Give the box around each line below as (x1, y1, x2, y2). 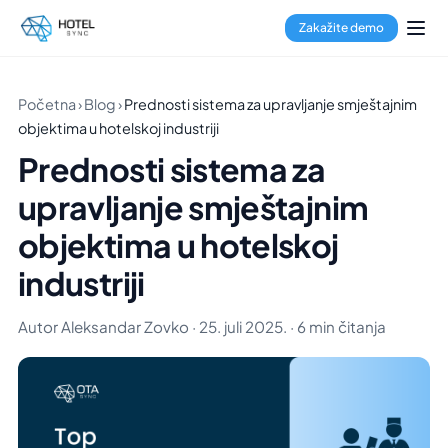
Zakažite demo (299, 20, 384, 35)
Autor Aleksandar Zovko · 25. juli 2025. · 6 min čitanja (18, 316, 386, 336)
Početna (18, 95, 76, 113)
